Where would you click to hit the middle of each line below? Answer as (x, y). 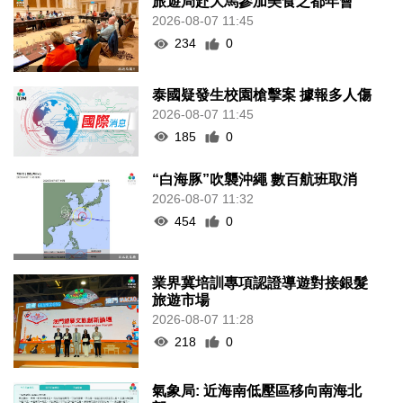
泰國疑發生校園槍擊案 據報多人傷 (262, 94)
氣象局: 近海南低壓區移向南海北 (257, 391)
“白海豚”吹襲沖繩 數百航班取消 (255, 179)
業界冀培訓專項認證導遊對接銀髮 (260, 282)
